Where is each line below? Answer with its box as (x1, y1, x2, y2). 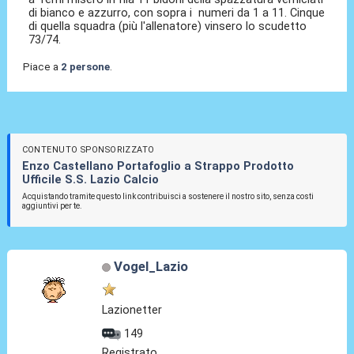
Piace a (22, 61, 61, 73)
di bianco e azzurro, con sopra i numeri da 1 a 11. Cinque (28, 6, 326, 21)
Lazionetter (102, 303, 163, 318)
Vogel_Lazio (113, 258, 188, 275)
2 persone (60, 61, 110, 73)
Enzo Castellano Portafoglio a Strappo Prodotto (21, 159, 294, 174)
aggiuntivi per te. (21, 201, 82, 211)
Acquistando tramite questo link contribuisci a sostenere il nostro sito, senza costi (21, 192, 314, 201)
